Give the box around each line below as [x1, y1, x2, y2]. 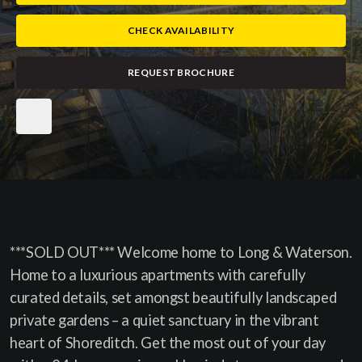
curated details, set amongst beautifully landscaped [10, 288, 337, 306]
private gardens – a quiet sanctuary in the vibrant [10, 311, 319, 329]
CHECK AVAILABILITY [127, 24, 235, 36]
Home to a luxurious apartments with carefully [10, 266, 305, 284]
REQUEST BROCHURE [128, 66, 234, 78]
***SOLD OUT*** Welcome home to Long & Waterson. [10, 243, 352, 261]
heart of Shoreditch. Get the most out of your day [10, 334, 326, 351]
